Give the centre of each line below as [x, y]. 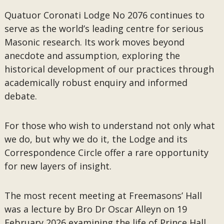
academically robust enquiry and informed [96, 82]
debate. [20, 96]
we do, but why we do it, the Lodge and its [96, 139]
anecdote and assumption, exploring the [92, 55]
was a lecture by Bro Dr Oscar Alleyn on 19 [95, 209]
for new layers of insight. [58, 166]
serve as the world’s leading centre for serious [104, 28]
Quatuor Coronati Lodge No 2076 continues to [104, 15]
